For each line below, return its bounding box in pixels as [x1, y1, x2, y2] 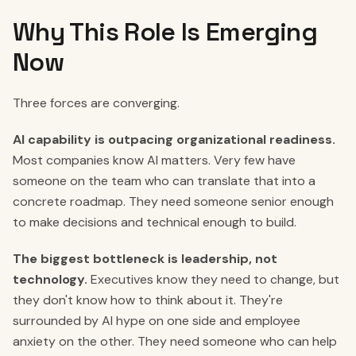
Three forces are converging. [13, 95, 180, 111]
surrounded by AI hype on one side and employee [13, 312, 300, 329]
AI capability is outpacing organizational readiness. [13, 131, 335, 148]
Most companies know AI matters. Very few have [13, 152, 296, 168]
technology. [13, 271, 87, 288]
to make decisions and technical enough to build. [13, 214, 296, 230]
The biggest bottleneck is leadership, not [13, 250, 277, 267]
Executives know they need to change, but [87, 271, 339, 288]
